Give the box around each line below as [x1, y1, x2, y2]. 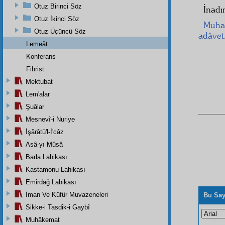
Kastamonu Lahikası [26, 165, 85, 173]
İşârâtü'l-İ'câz [26, 128, 64, 136]
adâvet [198, 30, 224, 41]
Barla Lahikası [26, 153, 67, 161]
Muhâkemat [26, 215, 60, 223]
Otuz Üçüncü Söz [34, 27, 86, 35]
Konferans [26, 52, 56, 60]
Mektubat [26, 77, 53, 85]
